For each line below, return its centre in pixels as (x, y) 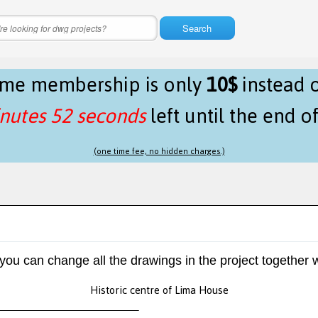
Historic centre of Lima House (159, 290)
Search (197, 28)
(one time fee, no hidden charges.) (159, 151)
